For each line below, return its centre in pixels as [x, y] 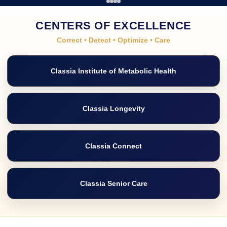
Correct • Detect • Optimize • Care [113, 40]
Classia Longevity [113, 108]
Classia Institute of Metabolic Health [113, 71]
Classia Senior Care [113, 183]
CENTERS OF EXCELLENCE [113, 26]
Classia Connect [113, 146]
